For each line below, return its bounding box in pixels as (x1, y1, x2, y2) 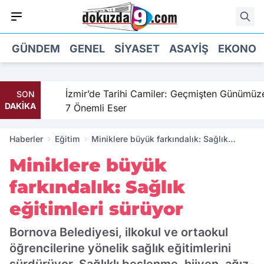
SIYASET (114, 42, 160, 55)
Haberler (9, 134, 43, 144)
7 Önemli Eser (58, 102, 120, 114)
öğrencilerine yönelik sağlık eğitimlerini (9, 241, 231, 255)
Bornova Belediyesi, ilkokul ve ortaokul (9, 225, 228, 239)
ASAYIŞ (169, 42, 209, 55)
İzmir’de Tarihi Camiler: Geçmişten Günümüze (58, 88, 260, 100)
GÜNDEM (12, 42, 60, 55)
